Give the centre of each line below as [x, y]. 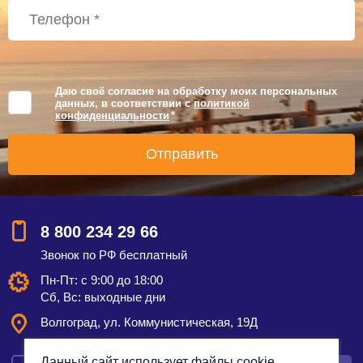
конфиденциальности [112, 115]
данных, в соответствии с [124, 103]
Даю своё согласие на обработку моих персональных [196, 91]
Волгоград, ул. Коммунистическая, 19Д [149, 322]
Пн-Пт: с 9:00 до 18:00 [102, 280]
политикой [222, 103]
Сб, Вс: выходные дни [103, 297]
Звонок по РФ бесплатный [114, 254]
